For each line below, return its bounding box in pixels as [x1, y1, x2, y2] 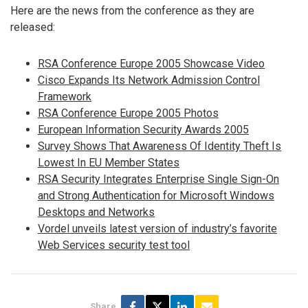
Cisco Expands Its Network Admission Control [38, 73, 260, 87]
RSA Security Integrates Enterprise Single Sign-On [38, 172, 279, 186]
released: [10, 20, 55, 34]
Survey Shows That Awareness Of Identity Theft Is [38, 139, 281, 153]
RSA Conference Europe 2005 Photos [38, 106, 219, 120]
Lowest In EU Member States [38, 155, 179, 169]
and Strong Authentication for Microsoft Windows [38, 188, 274, 202]
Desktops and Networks [38, 205, 155, 219]
